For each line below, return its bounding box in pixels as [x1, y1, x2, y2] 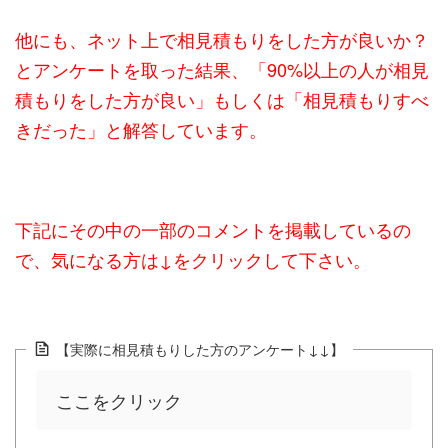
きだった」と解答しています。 [15, 116, 267, 143]
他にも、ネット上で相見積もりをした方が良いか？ [15, 26, 429, 53]
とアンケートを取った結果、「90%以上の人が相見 [15, 56, 429, 83]
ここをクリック [56, 387, 182, 414]
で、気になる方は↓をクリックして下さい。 [15, 246, 371, 273]
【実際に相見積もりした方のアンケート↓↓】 [56, 338, 344, 360]
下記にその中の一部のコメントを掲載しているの [15, 216, 411, 243]
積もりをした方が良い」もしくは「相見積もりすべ [15, 86, 429, 113]
